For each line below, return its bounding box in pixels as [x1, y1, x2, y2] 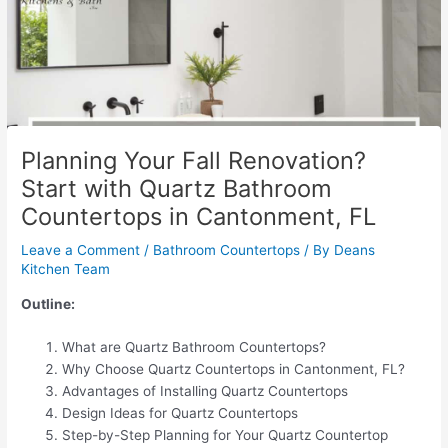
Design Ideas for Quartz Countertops [62, 405, 299, 422]
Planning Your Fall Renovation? [21, 145, 367, 175]
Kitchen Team [21, 260, 111, 277]
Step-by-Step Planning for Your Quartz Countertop [62, 427, 389, 444]
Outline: [21, 295, 76, 312]
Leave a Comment [21, 241, 141, 258]
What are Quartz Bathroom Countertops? [62, 339, 327, 356]
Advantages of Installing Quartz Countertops [62, 383, 349, 400]
